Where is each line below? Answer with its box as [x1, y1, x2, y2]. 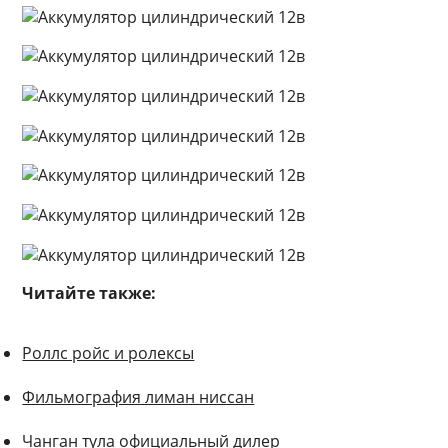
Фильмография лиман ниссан [22, 385, 255, 408]
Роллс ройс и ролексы [22, 341, 195, 364]
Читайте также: [22, 281, 157, 304]
